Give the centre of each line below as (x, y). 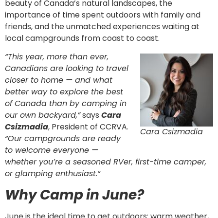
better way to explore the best (64, 92)
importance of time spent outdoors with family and (103, 15)
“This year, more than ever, (57, 57)
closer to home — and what (59, 80)
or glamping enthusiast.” (53, 174)
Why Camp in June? (74, 195)
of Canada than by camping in (66, 104)
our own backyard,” (43, 115)
